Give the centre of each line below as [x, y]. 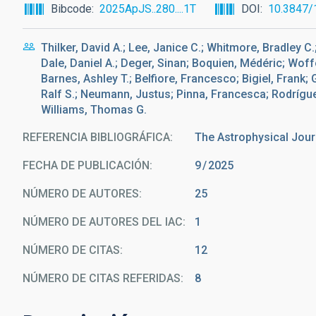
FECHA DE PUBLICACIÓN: [87, 165]
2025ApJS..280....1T [148, 9]
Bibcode [71, 9]
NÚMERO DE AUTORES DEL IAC [103, 222]
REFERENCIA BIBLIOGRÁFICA [96, 137]
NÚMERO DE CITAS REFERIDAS [102, 278]
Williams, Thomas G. [94, 110]
